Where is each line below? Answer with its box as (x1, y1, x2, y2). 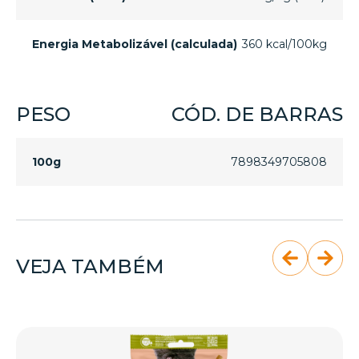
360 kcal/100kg (242, 37, 327, 51)
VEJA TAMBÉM (16, 255, 164, 278)
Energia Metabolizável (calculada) (32, 37, 237, 51)
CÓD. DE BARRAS (171, 103, 343, 126)
